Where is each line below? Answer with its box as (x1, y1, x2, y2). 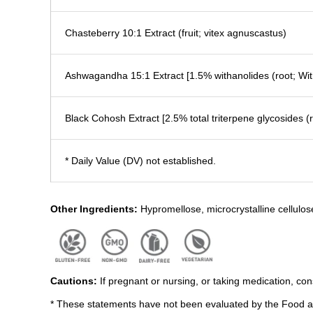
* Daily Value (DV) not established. (65, 154, 216, 166)
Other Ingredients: (50, 203, 138, 214)
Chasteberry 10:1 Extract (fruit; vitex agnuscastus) (65, 27, 286, 38)
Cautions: (50, 275, 100, 286)
